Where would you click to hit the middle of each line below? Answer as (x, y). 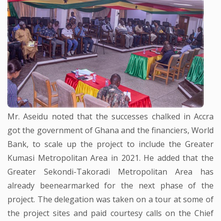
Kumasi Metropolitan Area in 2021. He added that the (110, 158)
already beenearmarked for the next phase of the (110, 186)
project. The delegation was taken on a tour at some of (110, 200)
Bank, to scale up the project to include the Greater (110, 144)
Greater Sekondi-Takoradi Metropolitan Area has (110, 172)
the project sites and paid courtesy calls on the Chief (110, 213)
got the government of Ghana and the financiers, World (110, 130)
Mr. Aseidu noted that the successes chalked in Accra (110, 117)
